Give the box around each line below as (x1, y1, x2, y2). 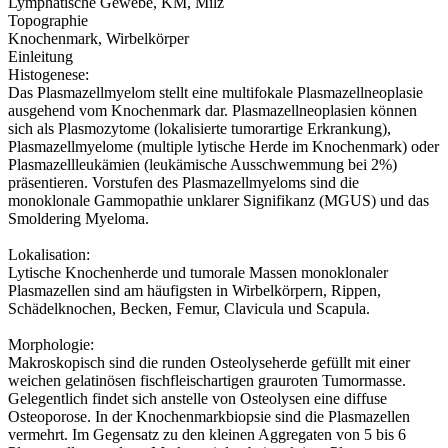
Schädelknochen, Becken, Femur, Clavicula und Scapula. (8, 299, 370, 317)
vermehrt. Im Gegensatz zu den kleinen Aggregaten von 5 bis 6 (8, 425, 406, 443)
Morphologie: (8, 335, 94, 353)
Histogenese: (8, 65, 89, 83)
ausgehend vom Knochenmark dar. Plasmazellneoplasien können (8, 101, 417, 119)
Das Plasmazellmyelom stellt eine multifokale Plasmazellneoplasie (8, 83, 423, 101)
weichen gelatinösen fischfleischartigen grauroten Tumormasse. (8, 371, 406, 389)
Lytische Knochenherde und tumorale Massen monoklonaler (8, 263, 388, 281)
